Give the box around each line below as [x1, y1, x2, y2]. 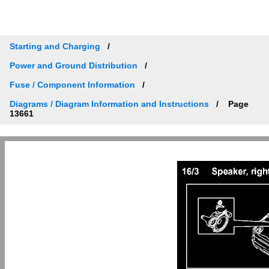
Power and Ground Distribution [10, 60, 138, 70]
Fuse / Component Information [10, 79, 135, 89]
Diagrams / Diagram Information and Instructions [10, 98, 209, 109]
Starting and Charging [10, 41, 100, 51]
